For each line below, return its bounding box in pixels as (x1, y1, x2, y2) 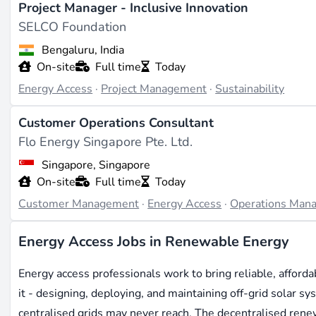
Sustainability (215, 80, 285, 97)
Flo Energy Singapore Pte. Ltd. (18, 133, 193, 151)
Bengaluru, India (41, 42, 124, 58)
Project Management (101, 80, 207, 97)
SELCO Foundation (18, 18, 127, 35)
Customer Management (18, 196, 140, 212)
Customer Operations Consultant (18, 114, 214, 132)
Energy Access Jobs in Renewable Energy (18, 231, 290, 251)
